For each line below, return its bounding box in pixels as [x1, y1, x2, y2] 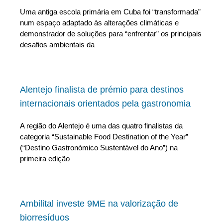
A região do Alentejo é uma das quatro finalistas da [20, 121, 183, 130]
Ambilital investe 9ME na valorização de [20, 199, 178, 209]
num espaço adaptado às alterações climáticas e [20, 18, 179, 27]
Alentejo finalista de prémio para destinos [20, 85, 184, 95]
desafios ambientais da [20, 40, 95, 49]
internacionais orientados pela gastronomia [20, 99, 191, 109]
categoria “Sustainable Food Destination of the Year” [20, 132, 188, 141]
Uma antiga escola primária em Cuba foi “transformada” [20, 7, 201, 16]
